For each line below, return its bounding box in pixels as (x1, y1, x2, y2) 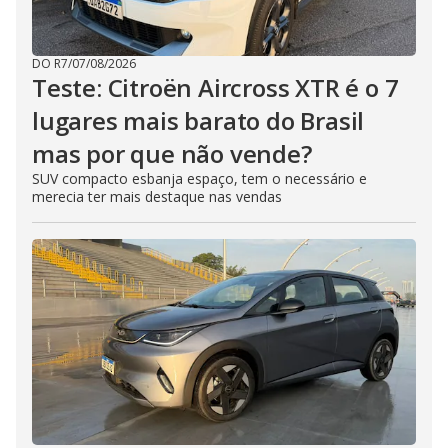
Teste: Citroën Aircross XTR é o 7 (32, 71, 399, 105)
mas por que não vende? (32, 137, 312, 171)
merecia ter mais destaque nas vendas (32, 187, 282, 207)
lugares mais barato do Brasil (32, 104, 365, 138)
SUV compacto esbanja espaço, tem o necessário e (32, 169, 367, 189)
